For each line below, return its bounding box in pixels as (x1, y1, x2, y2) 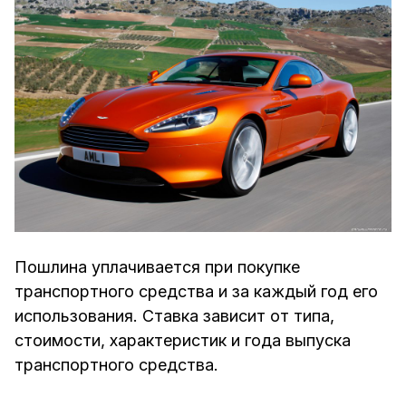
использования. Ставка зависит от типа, (14, 306, 334, 326)
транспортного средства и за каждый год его (14, 282, 378, 302)
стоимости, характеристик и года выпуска (14, 331, 351, 351)
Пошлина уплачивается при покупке (14, 257, 300, 277)
